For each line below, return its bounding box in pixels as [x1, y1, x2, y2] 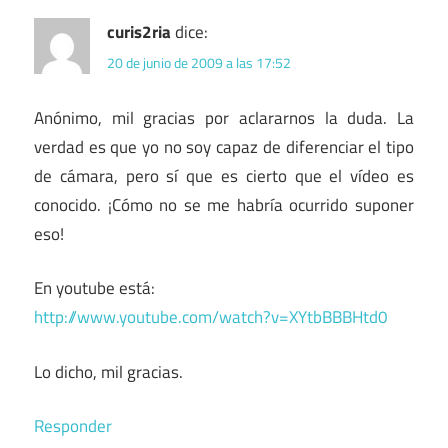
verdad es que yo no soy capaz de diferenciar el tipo [34, 133, 414, 160]
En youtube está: [34, 275, 155, 302]
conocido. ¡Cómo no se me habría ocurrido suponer [34, 191, 414, 218]
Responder [34, 413, 112, 440]
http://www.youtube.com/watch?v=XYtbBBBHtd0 [34, 304, 388, 331]
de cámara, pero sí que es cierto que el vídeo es [34, 162, 414, 189]
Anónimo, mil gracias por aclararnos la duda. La [34, 104, 414, 131]
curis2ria [107, 18, 171, 45]
